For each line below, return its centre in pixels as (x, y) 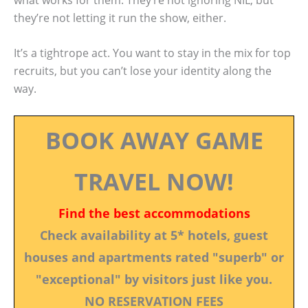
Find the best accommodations (154, 213)
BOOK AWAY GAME (154, 140)
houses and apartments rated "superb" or (154, 257)
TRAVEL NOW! (154, 181)
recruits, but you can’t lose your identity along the (143, 71)
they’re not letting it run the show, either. (120, 18)
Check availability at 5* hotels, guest (154, 235)
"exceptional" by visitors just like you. (154, 279)
